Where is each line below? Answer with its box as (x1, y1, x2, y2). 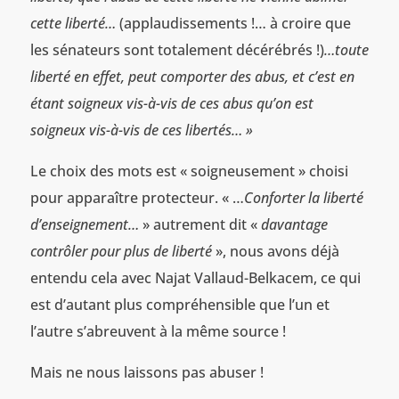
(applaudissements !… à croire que (118, 12, 351, 33)
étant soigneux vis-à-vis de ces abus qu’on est (29, 93, 313, 113)
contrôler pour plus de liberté (29, 240, 212, 261)
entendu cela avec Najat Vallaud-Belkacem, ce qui (29, 267, 361, 288)
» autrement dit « (138, 214, 261, 234)
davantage (260, 214, 328, 234)
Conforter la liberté (243, 187, 363, 208)
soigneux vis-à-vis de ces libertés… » (29, 119, 253, 140)
